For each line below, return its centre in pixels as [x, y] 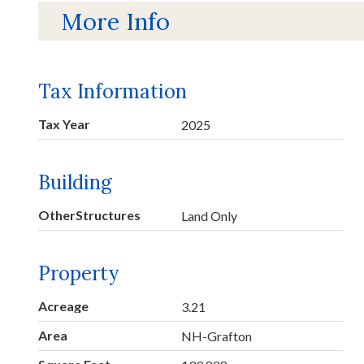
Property [78, 274]
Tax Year [64, 124]
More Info [115, 21]
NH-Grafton [217, 336]
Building [75, 183]
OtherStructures [89, 215]
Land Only [210, 216]
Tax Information [113, 92]
